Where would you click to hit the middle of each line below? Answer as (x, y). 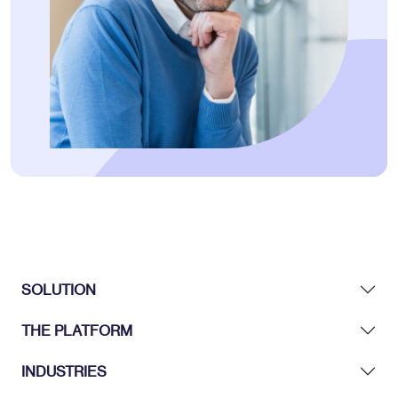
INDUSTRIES (64, 371)
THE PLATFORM (77, 330)
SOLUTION (59, 289)
